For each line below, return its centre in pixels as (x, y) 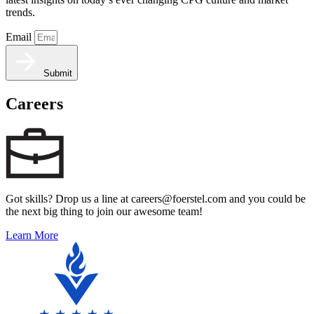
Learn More (32, 235)
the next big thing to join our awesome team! (104, 212)
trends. (20, 13)
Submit (58, 74)
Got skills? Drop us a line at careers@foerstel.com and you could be (156, 199)
